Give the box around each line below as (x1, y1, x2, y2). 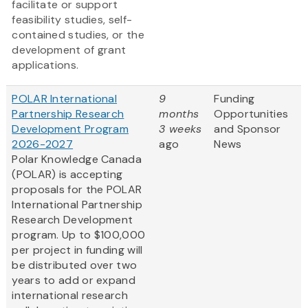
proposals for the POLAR (12, 182, 142, 197)
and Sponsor (214, 122, 281, 137)
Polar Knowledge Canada (12, 152, 142, 167)
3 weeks (159, 122, 202, 137)
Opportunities (214, 107, 289, 122)
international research (12, 288, 128, 303)
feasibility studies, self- (12, 12, 133, 27)
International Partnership (12, 197, 142, 212)
